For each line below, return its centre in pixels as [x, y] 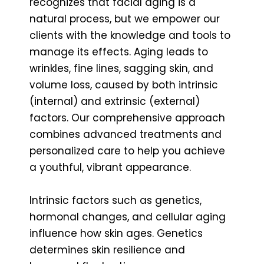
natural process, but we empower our [125, 19]
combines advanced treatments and [126, 134]
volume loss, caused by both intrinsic [124, 85]
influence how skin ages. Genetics [116, 233]
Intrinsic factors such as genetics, [115, 200]
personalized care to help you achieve [127, 151]
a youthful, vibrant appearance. [110, 167]
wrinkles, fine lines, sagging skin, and [121, 68]
